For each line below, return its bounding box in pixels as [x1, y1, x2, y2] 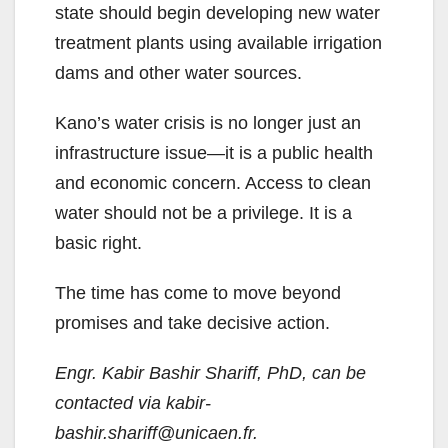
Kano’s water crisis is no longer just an [55, 113, 361, 134]
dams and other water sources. [55, 63, 302, 84]
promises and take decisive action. [55, 313, 330, 334]
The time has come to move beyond [55, 283, 341, 304]
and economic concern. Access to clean [55, 173, 371, 194]
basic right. [55, 233, 142, 254]
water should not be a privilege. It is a [55, 203, 352, 224]
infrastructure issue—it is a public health [55, 143, 373, 164]
